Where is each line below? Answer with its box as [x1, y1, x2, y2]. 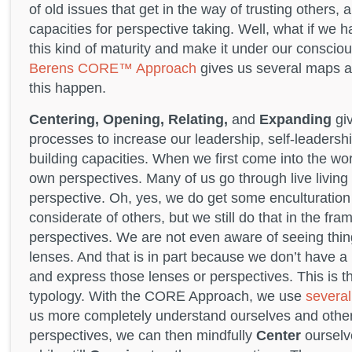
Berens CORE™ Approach [29, 60, 196, 77]
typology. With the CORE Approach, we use [29, 288, 306, 304]
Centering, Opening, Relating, [29, 111, 228, 127]
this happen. [29, 80, 106, 97]
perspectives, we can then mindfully [29, 327, 256, 343]
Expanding [259, 111, 332, 127]
